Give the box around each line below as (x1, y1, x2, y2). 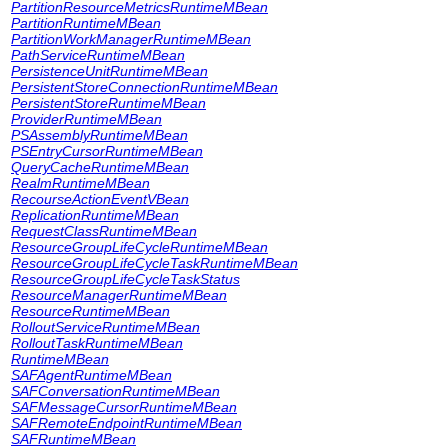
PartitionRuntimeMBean (11, 15, 161, 31)
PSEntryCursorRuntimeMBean (11, 143, 203, 159)
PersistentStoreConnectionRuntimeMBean (11, 79, 278, 95)
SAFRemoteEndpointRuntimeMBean (11, 415, 242, 431)
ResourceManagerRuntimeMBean (11, 287, 227, 303)
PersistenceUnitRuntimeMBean (11, 63, 208, 79)
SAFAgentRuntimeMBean (11, 367, 172, 383)
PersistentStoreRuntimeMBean (11, 95, 206, 111)
